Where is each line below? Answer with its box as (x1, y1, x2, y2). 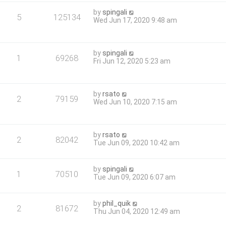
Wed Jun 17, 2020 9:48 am (93, 16, 178, 24)
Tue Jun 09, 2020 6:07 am (93, 173, 176, 181)
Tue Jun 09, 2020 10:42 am (93, 139, 180, 147)
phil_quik (102, 199, 131, 207)
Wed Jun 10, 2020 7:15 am (93, 98, 178, 106)
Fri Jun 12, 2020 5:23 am (93, 57, 171, 65)
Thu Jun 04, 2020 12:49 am (93, 207, 181, 215)
